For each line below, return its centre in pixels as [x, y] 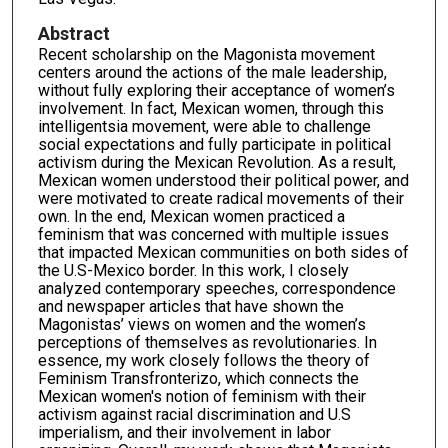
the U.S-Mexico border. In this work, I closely [193, 270]
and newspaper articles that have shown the [190, 306]
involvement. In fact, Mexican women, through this [210, 108]
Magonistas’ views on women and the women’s [201, 324]
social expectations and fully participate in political [214, 144]
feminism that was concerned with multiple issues [213, 234]
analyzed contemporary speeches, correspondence [216, 288]
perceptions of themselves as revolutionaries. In [207, 342]
